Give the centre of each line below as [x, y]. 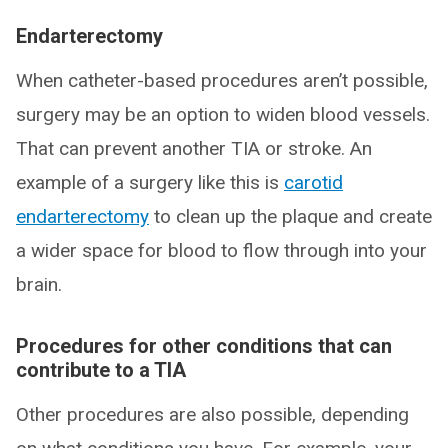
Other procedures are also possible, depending [212, 415]
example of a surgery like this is [150, 183]
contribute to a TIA [101, 370]
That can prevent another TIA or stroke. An [194, 149]
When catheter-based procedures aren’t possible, [222, 81]
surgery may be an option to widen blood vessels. [223, 115]
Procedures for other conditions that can [204, 346]
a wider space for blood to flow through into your [221, 251]
